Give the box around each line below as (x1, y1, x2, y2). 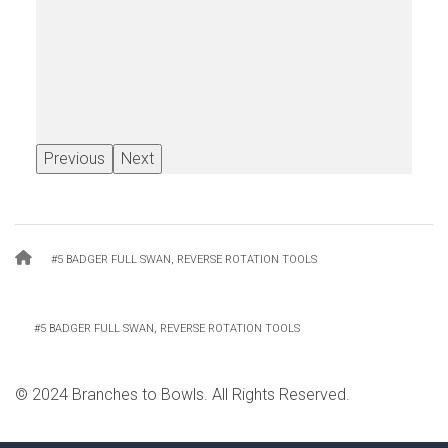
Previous (43, 148, 105, 168)
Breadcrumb (15, 243, 210, 286)
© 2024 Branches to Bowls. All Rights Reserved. (15, 384, 350, 404)
